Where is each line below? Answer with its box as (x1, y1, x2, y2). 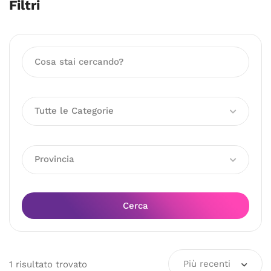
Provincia (34, 154, 74, 165)
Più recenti (183, 258, 230, 269)
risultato (16, 258, 53, 270)
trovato (53, 258, 87, 270)
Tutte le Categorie (34, 105, 114, 116)
